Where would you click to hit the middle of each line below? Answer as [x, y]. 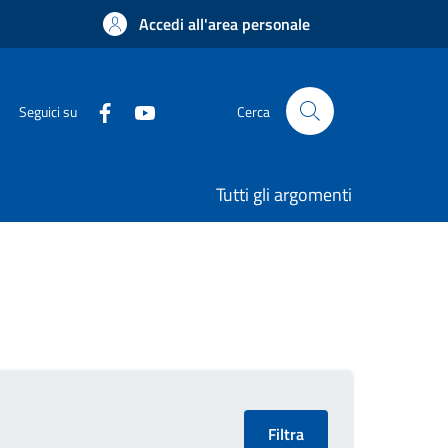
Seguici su [48, 111]
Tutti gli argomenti [284, 194]
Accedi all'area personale [224, 24]
